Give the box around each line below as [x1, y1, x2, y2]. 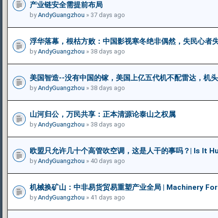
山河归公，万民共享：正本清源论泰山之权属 [30, 109, 176, 119]
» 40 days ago [85, 157, 125, 164]
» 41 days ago [85, 193, 125, 201]
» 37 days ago [85, 11, 125, 18]
